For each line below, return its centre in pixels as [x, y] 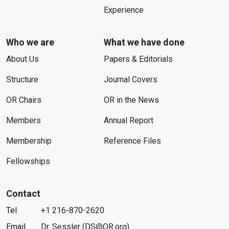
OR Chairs [24, 100]
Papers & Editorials [138, 59]
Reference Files [132, 141]
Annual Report [128, 120]
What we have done [144, 42]
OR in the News [131, 100]
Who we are [30, 42]
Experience [123, 10]
